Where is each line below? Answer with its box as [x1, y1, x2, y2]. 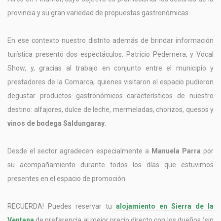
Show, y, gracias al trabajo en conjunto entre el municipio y [7, 64, 214, 72]
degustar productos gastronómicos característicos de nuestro [7, 91, 214, 100]
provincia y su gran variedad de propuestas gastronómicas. [7, 8, 190, 17]
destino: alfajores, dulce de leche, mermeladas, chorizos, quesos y [7, 105, 214, 113]
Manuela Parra [151, 147, 201, 155]
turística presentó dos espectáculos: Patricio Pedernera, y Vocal [7, 50, 214, 58]
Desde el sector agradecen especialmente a [7, 147, 151, 155]
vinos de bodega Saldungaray [7, 119, 105, 127]
